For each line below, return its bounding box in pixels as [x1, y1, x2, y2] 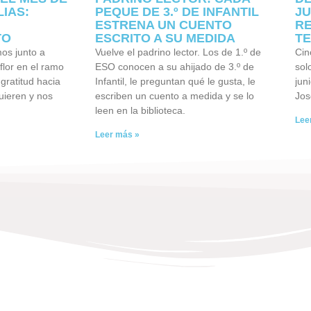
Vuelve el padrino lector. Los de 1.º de [95, 46, 261, 58]
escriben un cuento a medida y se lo [95, 90, 254, 101]
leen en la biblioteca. [95, 104, 185, 116]
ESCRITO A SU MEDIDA [95, 31, 235, 45]
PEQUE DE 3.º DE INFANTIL [95, 4, 259, 19]
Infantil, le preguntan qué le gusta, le [95, 75, 255, 87]
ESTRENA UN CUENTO [95, 17, 232, 32]
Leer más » [95, 129, 140, 140]
